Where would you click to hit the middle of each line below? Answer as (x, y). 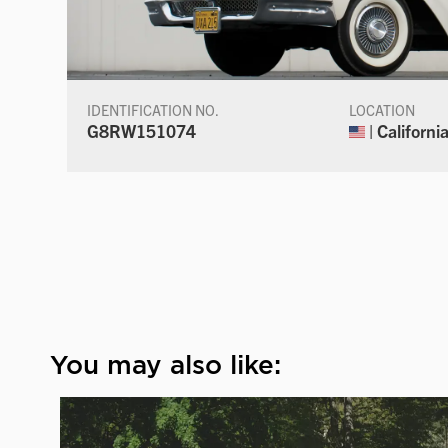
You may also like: (165, 364)
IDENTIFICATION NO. (153, 109)
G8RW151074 (142, 129)
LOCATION (382, 109)
